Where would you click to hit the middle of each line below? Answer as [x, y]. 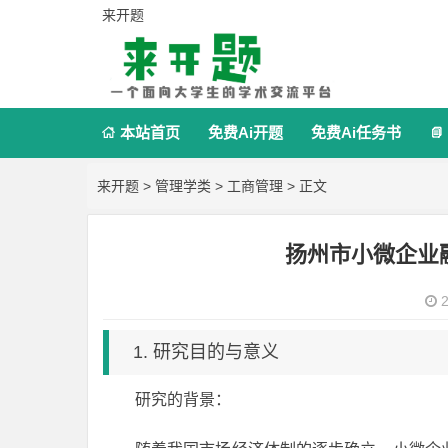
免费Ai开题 [245, 132]
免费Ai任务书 [356, 132]
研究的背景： [183, 399]
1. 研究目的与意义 [206, 352]
